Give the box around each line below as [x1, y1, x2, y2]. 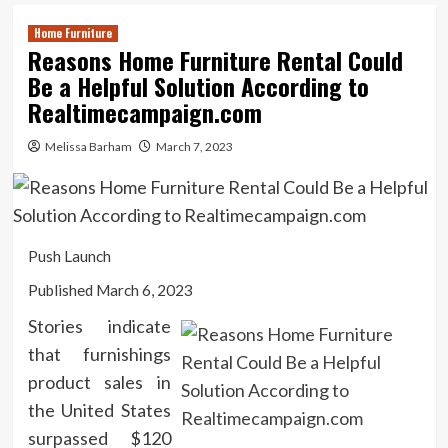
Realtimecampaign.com [27, 93, 262, 130]
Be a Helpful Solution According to [27, 67, 369, 104]
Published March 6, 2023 [27, 280, 193, 299]
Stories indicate [27, 314, 171, 337]
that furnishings [27, 342, 171, 365]
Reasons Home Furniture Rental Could [27, 41, 403, 78]
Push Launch [27, 246, 111, 265]
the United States [27, 398, 171, 421]
